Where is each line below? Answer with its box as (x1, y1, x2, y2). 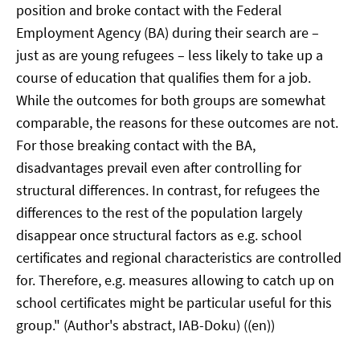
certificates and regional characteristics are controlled (16, 248, 342, 267)
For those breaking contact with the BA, (16, 136, 256, 154)
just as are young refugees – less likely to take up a (16, 46, 323, 64)
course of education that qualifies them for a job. (16, 68, 311, 87)
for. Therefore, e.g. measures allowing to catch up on (16, 271, 334, 289)
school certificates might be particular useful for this (16, 293, 332, 312)
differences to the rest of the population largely (16, 203, 302, 222)
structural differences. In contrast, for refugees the (16, 181, 320, 199)
